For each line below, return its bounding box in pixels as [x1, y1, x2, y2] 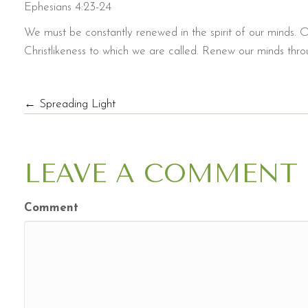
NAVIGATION [23, 141, 234, 177]
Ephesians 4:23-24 [24, 1, 111, 14]
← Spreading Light [24, 98, 115, 111]
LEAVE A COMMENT [24, 158, 298, 190]
